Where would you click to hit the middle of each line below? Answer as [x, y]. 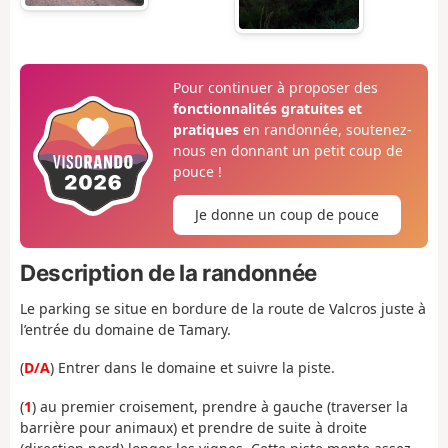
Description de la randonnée [168, 273]
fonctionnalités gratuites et [267, 109]
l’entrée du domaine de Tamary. [125, 329]
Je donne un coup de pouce [286, 215]
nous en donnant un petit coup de [287, 151]
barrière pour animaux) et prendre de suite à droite [193, 427]
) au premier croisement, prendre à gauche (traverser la [220, 406]
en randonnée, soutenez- [325, 130]
